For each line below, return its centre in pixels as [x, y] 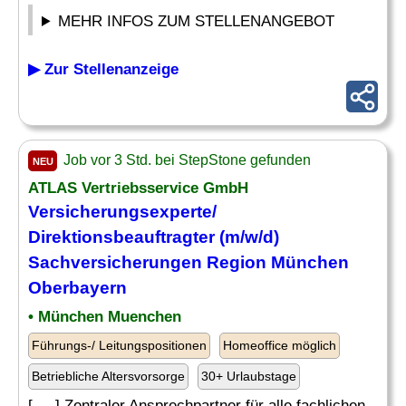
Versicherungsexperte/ [122, 212]
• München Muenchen [105, 317]
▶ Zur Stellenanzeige [103, 69]
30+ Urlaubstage [249, 376]
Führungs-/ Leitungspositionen [119, 345]
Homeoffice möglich [280, 345]
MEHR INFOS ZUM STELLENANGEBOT [197, 21]
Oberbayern [77, 288]
